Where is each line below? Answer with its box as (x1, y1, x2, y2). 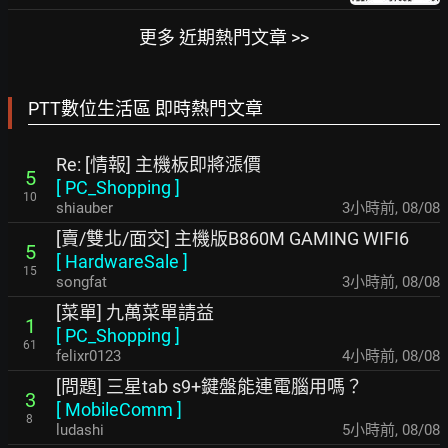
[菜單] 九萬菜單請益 (56, 302, 214, 323)
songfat (56, 273, 107, 291)
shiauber (56, 199, 113, 217)
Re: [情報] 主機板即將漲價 (56, 154, 261, 175)
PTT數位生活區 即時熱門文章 (28, 98, 263, 119)
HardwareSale (65, 251, 179, 272)
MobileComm (65, 399, 173, 420)
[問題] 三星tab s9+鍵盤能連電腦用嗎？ (56, 376, 363, 397)
